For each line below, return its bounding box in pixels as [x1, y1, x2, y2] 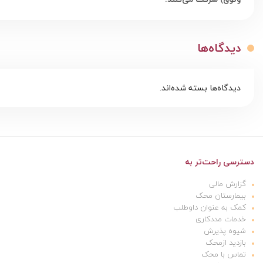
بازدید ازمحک [205, 236, 246, 249]
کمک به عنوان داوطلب [173, 201, 246, 214]
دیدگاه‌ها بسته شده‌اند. [160, 80, 241, 96]
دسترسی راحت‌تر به [185, 154, 254, 170]
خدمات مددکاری [195, 213, 246, 226]
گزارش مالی [209, 177, 246, 191]
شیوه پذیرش [204, 224, 246, 238]
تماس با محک [201, 248, 246, 261]
